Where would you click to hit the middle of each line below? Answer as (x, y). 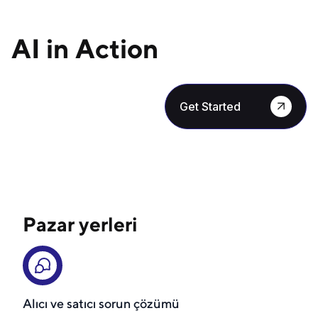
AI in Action (85, 48)
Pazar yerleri (80, 224)
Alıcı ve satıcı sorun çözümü (101, 303)
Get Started (210, 106)
